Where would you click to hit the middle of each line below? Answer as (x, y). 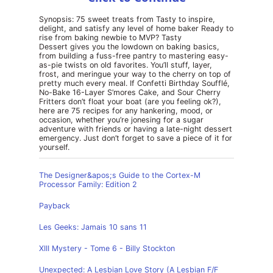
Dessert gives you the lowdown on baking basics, (129, 47)
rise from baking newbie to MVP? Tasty (110, 37)
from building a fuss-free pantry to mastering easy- (134, 56)
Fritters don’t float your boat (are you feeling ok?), (130, 101)
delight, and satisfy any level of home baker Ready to (136, 28)
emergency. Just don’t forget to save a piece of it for (136, 138)
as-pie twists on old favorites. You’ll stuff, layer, (126, 65)
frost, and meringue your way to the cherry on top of (135, 74)
